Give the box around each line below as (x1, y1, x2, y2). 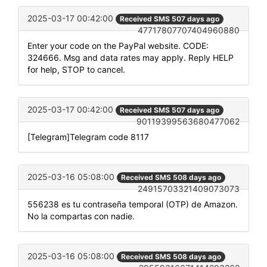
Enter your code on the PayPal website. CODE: (27, 40, 209, 51)
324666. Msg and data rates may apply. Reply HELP (27, 52, 234, 63)
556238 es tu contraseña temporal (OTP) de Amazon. (27, 199, 238, 210)
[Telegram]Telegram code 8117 (27, 131, 149, 142)
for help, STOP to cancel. (27, 64, 125, 74)
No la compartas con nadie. (27, 211, 135, 222)
